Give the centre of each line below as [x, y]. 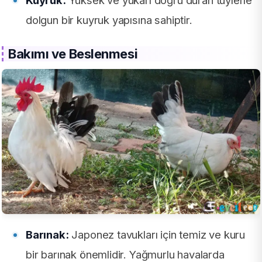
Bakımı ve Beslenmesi [73, 54]
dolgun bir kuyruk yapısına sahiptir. [109, 20]
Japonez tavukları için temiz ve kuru [157, 235]
